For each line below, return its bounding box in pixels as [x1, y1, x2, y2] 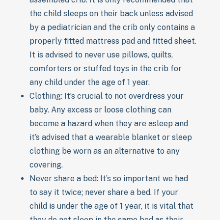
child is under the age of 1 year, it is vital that [29, 201, 193, 211]
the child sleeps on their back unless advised [29, 8, 193, 18]
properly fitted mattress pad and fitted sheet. [29, 36, 196, 46]
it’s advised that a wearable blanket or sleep [29, 132, 192, 142]
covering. [29, 160, 63, 169]
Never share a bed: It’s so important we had [29, 173, 188, 183]
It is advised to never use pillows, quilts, [29, 50, 173, 59]
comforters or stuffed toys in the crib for [29, 63, 182, 73]
